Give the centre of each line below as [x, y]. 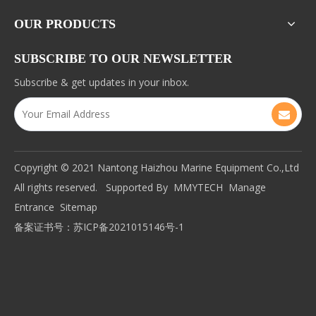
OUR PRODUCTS [65, 24]
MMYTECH [198, 187]
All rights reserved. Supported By [94, 187]
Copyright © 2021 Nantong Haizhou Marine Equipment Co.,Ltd [157, 168]
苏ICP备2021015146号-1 [129, 227]
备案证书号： [44, 227]
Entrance [34, 207]
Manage [247, 187]
